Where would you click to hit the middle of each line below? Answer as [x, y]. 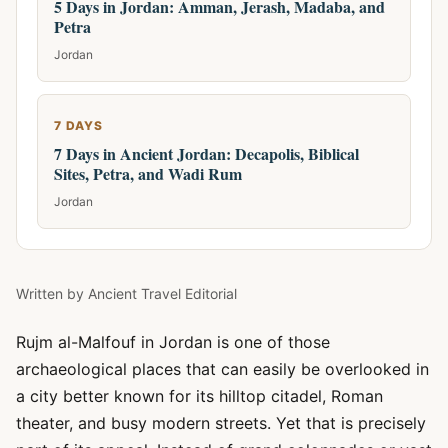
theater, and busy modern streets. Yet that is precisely [221, 423]
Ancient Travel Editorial [162, 293]
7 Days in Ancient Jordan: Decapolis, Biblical [206, 153]
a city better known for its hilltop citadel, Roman [199, 396]
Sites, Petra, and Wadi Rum [148, 173]
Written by [52, 293]
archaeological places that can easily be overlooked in [222, 369]
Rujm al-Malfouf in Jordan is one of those [173, 342]
